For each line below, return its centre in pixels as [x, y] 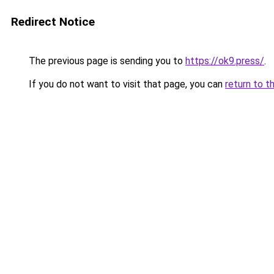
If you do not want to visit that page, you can [126, 84]
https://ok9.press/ [225, 61]
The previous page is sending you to [106, 61]
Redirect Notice [53, 22]
